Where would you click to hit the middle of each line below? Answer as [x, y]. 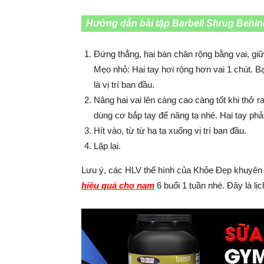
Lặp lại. [107, 146]
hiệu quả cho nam [118, 185]
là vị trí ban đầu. [124, 84]
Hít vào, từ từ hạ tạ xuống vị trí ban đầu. [170, 130]
